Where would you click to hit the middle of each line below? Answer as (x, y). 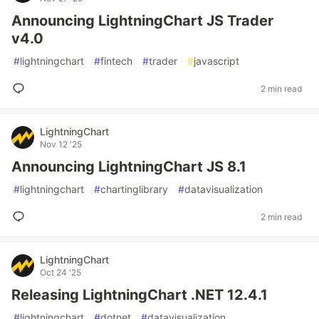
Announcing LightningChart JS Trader (142, 21)
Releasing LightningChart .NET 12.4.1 (140, 295)
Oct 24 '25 (61, 272)
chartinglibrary (134, 189)
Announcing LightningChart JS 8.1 (129, 167)
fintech (116, 61)
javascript (216, 61)
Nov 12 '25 (61, 144)
